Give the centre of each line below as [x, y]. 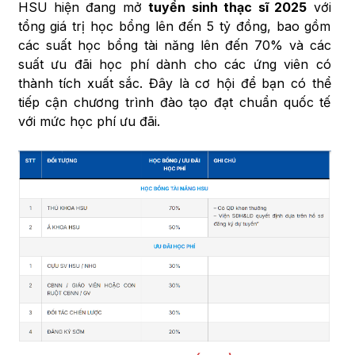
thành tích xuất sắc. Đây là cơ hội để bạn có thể [174, 83]
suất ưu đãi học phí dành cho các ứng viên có [174, 64]
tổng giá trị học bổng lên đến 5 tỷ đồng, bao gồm [174, 26]
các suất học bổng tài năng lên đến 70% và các [174, 45]
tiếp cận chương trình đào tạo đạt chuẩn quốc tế [174, 102]
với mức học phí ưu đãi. [89, 121]
